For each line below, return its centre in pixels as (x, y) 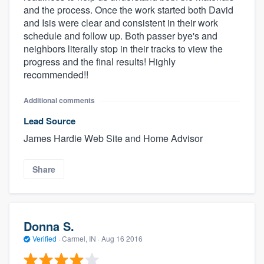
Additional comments (59, 100)
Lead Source (49, 121)
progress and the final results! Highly (100, 62)
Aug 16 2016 (122, 238)
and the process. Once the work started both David (128, 10)
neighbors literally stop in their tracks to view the (123, 49)
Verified (44, 238)
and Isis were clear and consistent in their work (121, 23)
